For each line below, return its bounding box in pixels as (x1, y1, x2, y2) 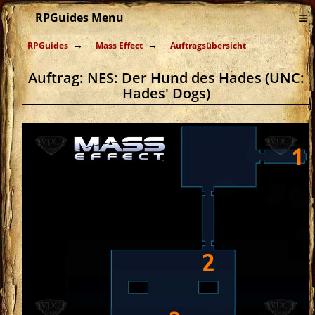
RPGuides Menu (35, 10, 124, 25)
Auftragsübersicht (170, 39, 246, 51)
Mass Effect (96, 39, 143, 51)
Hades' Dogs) (122, 83, 210, 103)
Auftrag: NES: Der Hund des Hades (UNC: (27, 67, 304, 87)
